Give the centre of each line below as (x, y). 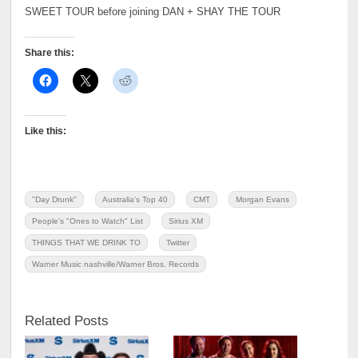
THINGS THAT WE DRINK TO (87, 242)
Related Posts (67, 320)
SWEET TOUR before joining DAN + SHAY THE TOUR (153, 12)
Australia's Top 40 (135, 199)
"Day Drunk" (55, 199)
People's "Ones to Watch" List (88, 221)
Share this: (50, 53)
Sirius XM (186, 221)
